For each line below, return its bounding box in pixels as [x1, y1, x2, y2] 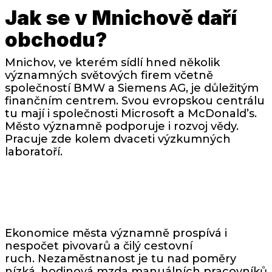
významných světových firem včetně [5, 69, 213, 83]
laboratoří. [5, 145, 63, 159]
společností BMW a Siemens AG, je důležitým [5, 81, 259, 95]
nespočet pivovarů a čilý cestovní [5, 239, 192, 253]
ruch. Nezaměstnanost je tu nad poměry [5, 251, 236, 265]
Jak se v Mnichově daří [5, 5, 237, 30]
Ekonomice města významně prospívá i [5, 226, 227, 240]
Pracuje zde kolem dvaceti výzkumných [5, 132, 231, 146]
